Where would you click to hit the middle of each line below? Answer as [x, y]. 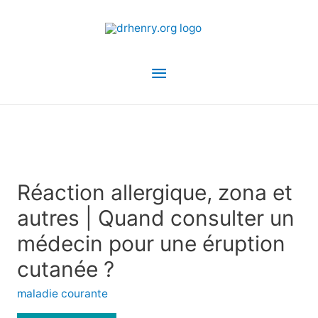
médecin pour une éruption [151, 243]
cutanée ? [65, 269]
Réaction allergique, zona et [154, 192]
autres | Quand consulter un [155, 218]
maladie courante [62, 294]
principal [186, 104]
